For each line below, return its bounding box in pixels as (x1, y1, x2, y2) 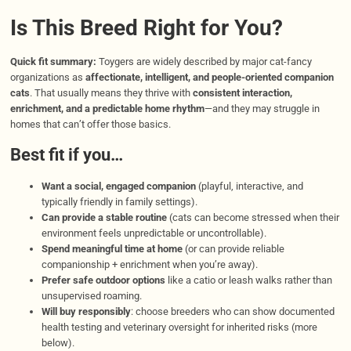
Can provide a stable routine (41, 211, 167, 223)
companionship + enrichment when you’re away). (41, 258, 258, 270)
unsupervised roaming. (41, 289, 142, 302)
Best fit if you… (9, 144, 123, 165)
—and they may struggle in (204, 103, 320, 115)
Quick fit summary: (9, 56, 96, 68)
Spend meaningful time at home (41, 242, 183, 255)
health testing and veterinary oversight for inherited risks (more (41, 320, 317, 333)
